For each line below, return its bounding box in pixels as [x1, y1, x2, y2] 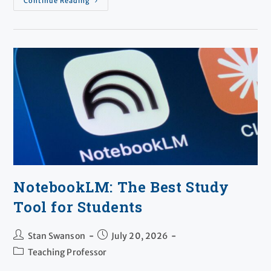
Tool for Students [13, 197, 143, 217]
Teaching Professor [27, 246, 107, 258]
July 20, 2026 [111, 230, 168, 241]
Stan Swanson [27, 230, 85, 241]
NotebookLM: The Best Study [13, 177, 230, 197]
